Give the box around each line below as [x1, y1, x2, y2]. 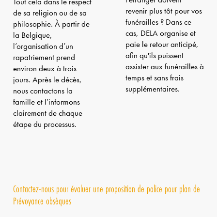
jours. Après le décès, [13, 74, 82, 85]
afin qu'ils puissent [125, 50, 184, 61]
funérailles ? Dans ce [125, 16, 191, 27]
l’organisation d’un [13, 41, 73, 51]
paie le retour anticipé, [125, 39, 199, 49]
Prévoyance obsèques [13, 194, 71, 207]
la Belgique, [13, 30, 52, 40]
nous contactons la [13, 85, 73, 96]
